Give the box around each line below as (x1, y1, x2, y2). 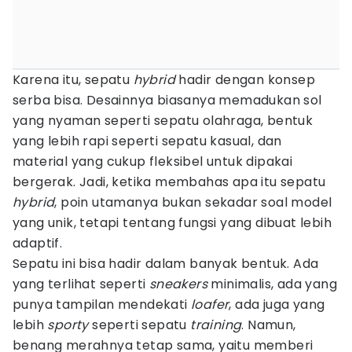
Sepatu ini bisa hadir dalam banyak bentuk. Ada (13, 255, 319, 273)
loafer (191, 295, 229, 313)
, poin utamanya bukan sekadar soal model (54, 193, 332, 211)
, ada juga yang (229, 295, 325, 313)
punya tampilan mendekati (13, 295, 191, 313)
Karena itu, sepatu (13, 71, 134, 89)
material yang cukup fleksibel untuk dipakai (13, 152, 293, 170)
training (190, 316, 242, 334)
